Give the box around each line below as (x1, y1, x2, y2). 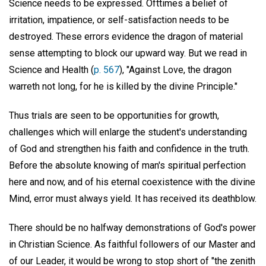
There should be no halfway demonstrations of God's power (9, 221, 256, 233)
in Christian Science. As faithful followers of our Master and (9, 238, 255, 250)
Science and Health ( (9, 64, 94, 76)
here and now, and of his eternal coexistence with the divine (9, 176, 255, 188)
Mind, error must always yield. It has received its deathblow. (9, 192, 256, 204)
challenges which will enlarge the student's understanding (9, 126, 247, 138)
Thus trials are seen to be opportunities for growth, (9, 109, 219, 121)
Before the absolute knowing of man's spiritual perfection (9, 159, 246, 171)
